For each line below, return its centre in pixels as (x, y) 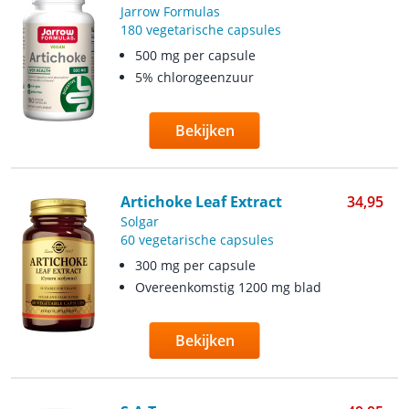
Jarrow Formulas (170, 11)
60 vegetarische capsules (197, 240)
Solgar (139, 221)
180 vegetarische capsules (200, 30)
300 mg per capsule (195, 265)
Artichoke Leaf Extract (201, 202)
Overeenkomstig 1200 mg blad (228, 287)
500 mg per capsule (195, 55)
